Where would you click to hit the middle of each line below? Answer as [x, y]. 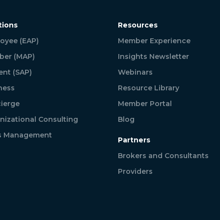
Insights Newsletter [154, 56]
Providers [136, 171]
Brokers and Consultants [164, 155]
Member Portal [145, 103]
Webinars [136, 72]
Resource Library [149, 88]
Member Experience [154, 41]
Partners [134, 140]
